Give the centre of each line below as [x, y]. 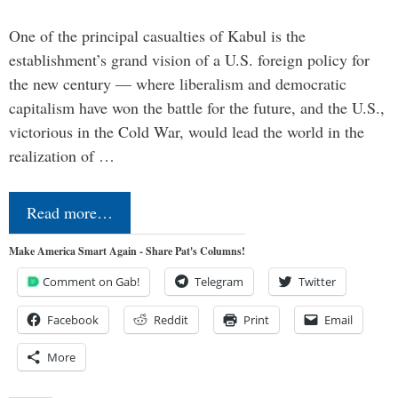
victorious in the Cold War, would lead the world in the [187, 132]
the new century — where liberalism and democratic [178, 84]
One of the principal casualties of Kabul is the [157, 36]
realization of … [62, 156]
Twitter [317, 282]
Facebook [73, 320]
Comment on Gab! [91, 282]
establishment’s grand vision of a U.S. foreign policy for [189, 60]
